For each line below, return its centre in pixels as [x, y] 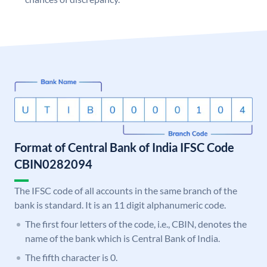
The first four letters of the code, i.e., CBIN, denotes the [136, 224]
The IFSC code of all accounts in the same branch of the [126, 191]
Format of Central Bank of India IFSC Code [124, 148]
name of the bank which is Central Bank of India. [122, 238]
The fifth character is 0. [71, 257]
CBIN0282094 [53, 164]
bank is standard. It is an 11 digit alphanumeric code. [120, 205]
